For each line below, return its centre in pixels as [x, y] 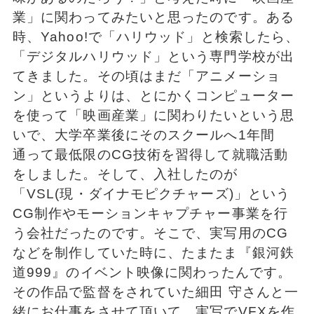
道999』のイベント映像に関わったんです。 [152, 273]
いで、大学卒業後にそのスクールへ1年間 [143, 135]
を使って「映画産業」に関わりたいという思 [153, 116]
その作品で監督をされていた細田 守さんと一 [156, 292]
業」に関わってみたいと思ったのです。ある [153, 18]
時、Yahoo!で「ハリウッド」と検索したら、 [156, 37]
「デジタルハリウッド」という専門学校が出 [153, 57]
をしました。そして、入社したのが [125, 175]
